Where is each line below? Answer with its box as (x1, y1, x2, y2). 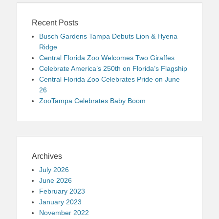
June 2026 (39, 176, 72, 184)
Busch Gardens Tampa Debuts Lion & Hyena (39, 32, 177, 40)
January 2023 (39, 197, 82, 206)
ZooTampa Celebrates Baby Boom (39, 96, 146, 105)
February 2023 (39, 187, 85, 195)
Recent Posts (32, 18, 78, 27)
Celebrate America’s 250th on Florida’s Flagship (39, 64, 187, 72)
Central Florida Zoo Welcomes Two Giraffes (39, 53, 175, 62)
